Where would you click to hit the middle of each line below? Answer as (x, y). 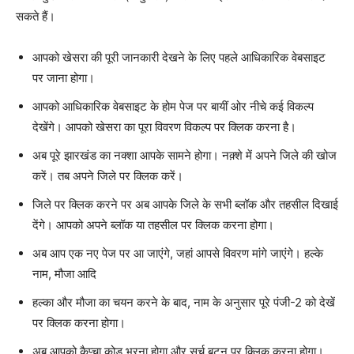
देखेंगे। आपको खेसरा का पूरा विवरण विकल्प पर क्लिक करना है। (164, 126)
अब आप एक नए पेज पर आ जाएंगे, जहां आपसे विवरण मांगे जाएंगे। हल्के (178, 253)
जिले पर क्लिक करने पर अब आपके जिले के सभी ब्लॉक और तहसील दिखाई (185, 204)
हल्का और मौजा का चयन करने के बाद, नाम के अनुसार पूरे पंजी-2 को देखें (184, 302)
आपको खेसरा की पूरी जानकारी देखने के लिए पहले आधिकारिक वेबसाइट (179, 57)
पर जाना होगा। (64, 77)
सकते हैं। (36, 16)
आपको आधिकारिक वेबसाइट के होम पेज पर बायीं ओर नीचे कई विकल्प (173, 106)
